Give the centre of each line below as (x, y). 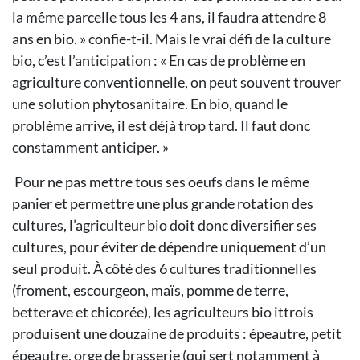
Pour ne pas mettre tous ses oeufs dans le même (161, 182)
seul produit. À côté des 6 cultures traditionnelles (164, 268)
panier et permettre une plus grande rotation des (163, 203)
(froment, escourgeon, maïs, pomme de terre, (150, 290)
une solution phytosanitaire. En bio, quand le (150, 104)
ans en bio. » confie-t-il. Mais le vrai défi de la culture (172, 39)
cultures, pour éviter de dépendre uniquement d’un (169, 247)
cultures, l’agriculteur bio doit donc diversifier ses (164, 225)
